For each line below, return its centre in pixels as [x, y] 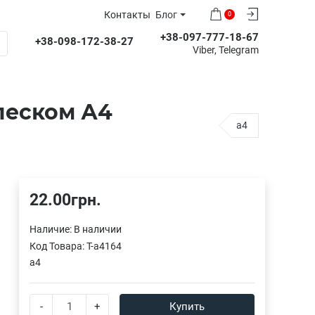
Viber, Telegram [226, 50]
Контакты [127, 15]
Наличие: [52, 229]
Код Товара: [58, 246]
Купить [187, 306]
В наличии [98, 229]
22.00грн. [65, 199]
